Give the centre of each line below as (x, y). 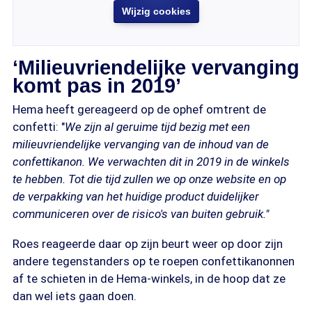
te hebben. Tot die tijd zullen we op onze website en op (149, 179)
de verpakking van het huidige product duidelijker (136, 196)
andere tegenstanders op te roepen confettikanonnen (154, 261)
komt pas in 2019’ (97, 86)
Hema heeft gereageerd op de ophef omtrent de (139, 109)
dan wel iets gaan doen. (75, 296)
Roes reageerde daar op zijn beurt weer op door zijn (148, 244)
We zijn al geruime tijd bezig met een (157, 127)
